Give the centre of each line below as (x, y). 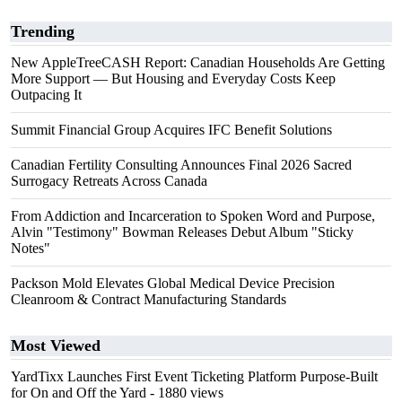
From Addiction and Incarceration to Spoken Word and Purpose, (193, 216)
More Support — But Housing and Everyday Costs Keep (173, 79)
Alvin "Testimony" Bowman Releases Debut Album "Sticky (182, 232)
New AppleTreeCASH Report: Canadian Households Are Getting (198, 62)
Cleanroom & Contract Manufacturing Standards (149, 299)
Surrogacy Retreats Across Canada (109, 181)
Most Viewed (56, 345)
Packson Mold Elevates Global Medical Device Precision (173, 283)
